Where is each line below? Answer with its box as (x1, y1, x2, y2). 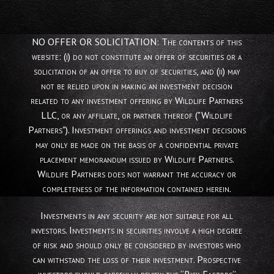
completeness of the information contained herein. (42, 182, 232, 194)
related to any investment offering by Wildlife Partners (31, 94, 243, 106)
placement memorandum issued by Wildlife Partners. (39, 152, 234, 165)
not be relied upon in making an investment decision (41, 79, 233, 92)
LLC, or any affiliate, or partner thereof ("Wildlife (41, 108, 233, 121)
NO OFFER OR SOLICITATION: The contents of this (32, 35, 242, 48)
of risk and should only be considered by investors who (32, 238, 242, 251)
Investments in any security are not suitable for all (40, 209, 234, 221)
